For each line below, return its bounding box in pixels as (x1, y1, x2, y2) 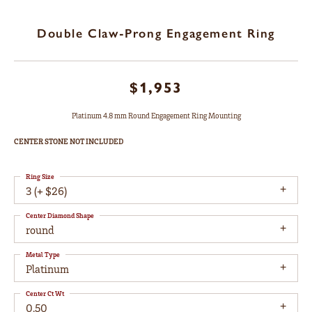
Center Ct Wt (26, 289, 64, 298)
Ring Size (26, 172, 54, 181)
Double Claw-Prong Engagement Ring (37, 26, 275, 42)
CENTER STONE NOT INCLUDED (14, 136, 123, 147)
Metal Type (26, 250, 60, 259)
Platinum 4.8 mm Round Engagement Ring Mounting (71, 111, 241, 121)
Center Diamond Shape (26, 211, 94, 220)
